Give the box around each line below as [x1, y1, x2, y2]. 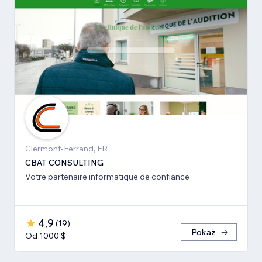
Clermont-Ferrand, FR [25, 143, 108, 154]
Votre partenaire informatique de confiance [25, 171, 189, 182]
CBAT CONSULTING [25, 157, 104, 168]
